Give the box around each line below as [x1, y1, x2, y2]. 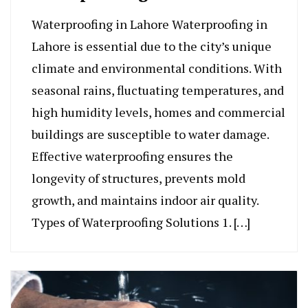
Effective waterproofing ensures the [32, 148, 233, 165]
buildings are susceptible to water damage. [32, 126, 269, 143]
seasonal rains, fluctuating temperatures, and [32, 82, 284, 99]
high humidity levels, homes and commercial [32, 104, 285, 121]
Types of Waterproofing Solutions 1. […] [32, 214, 250, 231]
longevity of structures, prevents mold [32, 170, 245, 187]
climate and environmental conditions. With [32, 60, 282, 77]
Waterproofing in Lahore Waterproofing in [32, 16, 267, 33]
